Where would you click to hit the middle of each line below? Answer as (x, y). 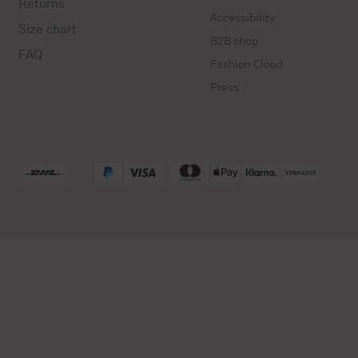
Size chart (47, 29)
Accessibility (242, 18)
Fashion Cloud (246, 64)
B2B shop (234, 41)
